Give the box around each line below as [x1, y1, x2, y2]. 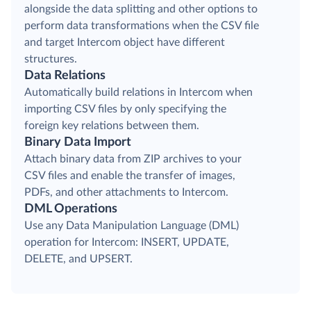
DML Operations [24, 202, 117, 215]
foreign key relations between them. [24, 119, 199, 131]
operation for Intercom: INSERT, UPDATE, [24, 236, 229, 248]
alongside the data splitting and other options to [24, 3, 258, 15]
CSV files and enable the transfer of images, [24, 169, 235, 181]
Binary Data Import [24, 135, 131, 149]
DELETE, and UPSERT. [24, 253, 133, 264]
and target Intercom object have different [24, 36, 225, 48]
